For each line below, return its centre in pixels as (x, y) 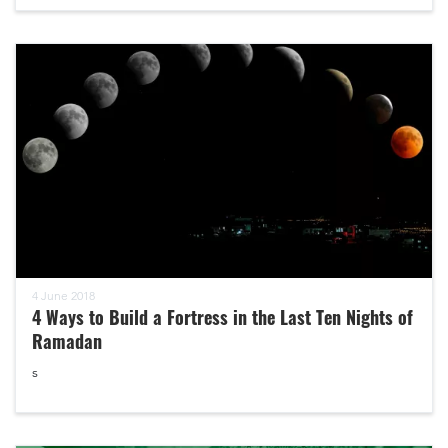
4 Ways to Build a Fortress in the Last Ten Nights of (222, 316)
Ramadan (67, 340)
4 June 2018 (63, 295)
